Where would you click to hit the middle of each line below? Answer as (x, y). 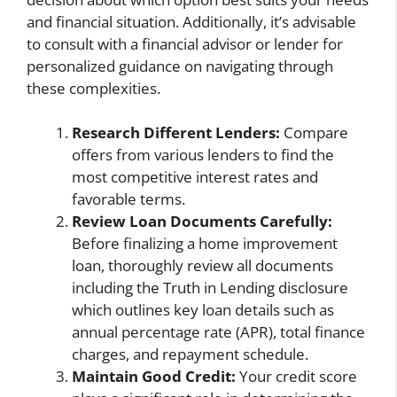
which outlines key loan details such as (203, 310)
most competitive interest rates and (195, 177)
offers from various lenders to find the (203, 155)
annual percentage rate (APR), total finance (218, 332)
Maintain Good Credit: (154, 377)
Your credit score (296, 377)
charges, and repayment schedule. (190, 354)
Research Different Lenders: (176, 133)
